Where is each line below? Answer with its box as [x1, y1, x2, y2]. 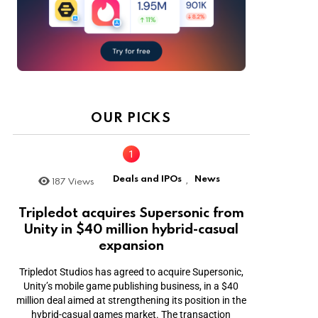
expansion [98, 236, 164, 254]
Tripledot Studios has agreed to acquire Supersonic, [18, 266, 243, 278]
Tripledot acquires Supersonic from [18, 203, 244, 221]
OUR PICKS [91, 107, 172, 126]
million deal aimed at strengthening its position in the [16, 295, 246, 307]
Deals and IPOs [112, 171, 182, 185]
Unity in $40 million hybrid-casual [23, 219, 238, 238]
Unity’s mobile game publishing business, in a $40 [23, 280, 239, 292]
